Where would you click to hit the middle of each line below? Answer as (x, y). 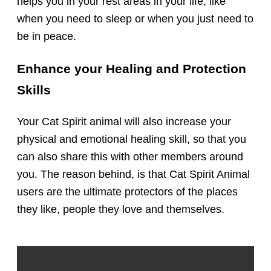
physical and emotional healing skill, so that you (132, 139)
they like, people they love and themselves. (121, 209)
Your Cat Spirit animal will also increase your (124, 121)
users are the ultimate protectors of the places (128, 191)
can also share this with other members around (130, 156)
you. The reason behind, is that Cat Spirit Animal (134, 174)
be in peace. (47, 37)
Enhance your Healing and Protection (132, 68)
